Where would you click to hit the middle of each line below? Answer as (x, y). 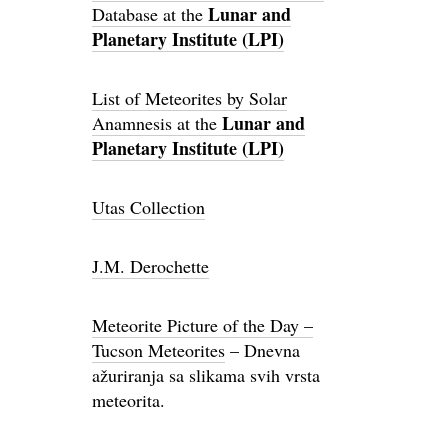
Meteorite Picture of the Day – (202, 325)
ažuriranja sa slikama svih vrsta (206, 375)
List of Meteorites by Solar (189, 98)
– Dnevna (262, 350)
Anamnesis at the (157, 123)
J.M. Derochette (150, 266)
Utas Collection (148, 207)
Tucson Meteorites (158, 350)
